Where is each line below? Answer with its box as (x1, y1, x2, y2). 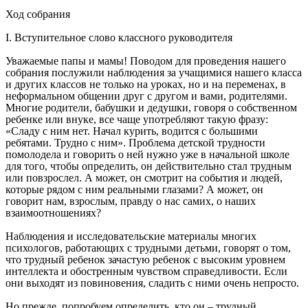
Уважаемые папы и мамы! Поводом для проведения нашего (5, 55, 286, 67)
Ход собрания (5, 8, 70, 21)
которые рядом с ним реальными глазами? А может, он (5, 184, 263, 196)
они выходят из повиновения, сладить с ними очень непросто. (5, 277, 302, 289)
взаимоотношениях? (5, 207, 104, 219)
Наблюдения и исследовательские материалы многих (5, 230, 256, 243)
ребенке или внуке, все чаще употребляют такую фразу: (5, 113, 268, 126)
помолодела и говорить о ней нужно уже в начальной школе (5, 148, 289, 161)
